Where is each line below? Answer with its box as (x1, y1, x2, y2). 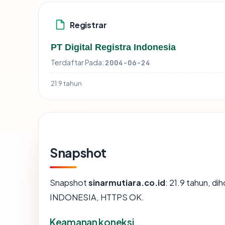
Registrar (70, 19, 107, 30)
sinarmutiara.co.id (88, 177, 165, 188)
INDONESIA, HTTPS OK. (50, 192, 144, 203)
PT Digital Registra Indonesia (51, 42, 176, 53)
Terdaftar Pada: (51, 58, 104, 67)
